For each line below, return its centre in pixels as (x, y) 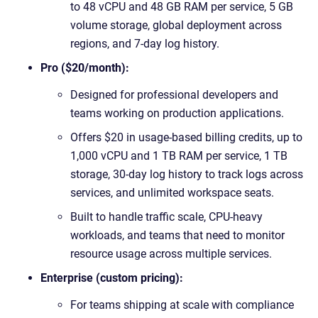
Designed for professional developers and (174, 95)
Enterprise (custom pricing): (112, 278)
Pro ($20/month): (85, 68)
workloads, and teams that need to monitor (177, 235)
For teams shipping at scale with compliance (182, 305)
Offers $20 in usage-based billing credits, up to (186, 137)
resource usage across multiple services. (171, 254)
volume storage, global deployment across (176, 25)
